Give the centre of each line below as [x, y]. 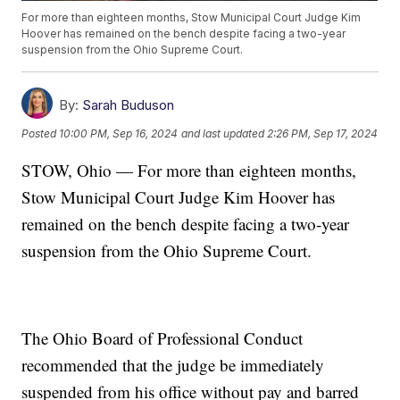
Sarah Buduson [129, 105]
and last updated [223, 133]
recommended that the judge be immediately [173, 365]
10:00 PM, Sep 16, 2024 [119, 133]
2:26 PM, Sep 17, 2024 [323, 133]
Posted [41, 133]
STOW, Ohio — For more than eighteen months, [189, 171]
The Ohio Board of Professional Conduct [162, 338]
